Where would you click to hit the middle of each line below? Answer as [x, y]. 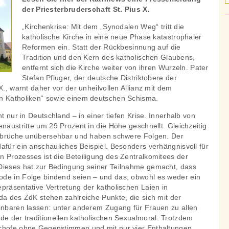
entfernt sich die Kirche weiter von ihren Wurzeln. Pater [115, 67]
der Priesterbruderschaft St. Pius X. [86, 9]
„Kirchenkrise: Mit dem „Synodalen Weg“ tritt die [103, 27]
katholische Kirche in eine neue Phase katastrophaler [112, 37]
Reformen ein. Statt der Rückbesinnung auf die [101, 47]
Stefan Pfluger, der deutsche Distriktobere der [99, 78]
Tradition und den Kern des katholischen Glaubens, [109, 57]
